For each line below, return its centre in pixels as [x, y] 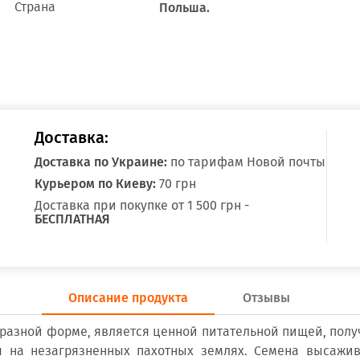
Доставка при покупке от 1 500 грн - [141, 205]
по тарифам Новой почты [246, 162]
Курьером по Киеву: [95, 184]
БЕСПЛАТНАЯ [72, 219]
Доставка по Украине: [100, 162]
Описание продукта [128, 298]
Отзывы [266, 298]
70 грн [176, 184]
